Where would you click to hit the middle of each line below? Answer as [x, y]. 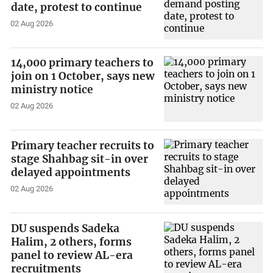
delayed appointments [71, 172]
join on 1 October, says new [83, 76]
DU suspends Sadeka [66, 228]
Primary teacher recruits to [83, 146]
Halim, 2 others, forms [72, 242]
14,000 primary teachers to [83, 63]
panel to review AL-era [72, 255]
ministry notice [52, 90]
